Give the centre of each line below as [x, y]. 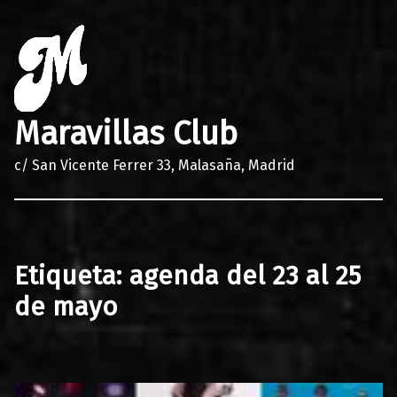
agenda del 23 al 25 [245, 275]
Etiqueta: [72, 275]
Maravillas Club [126, 133]
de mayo [66, 306]
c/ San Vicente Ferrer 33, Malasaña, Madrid [155, 165]
